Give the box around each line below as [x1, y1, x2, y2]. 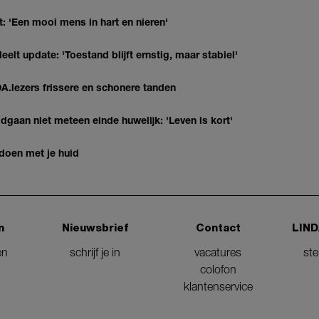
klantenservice [183, 279, 253, 293]
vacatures [194, 245, 242, 258]
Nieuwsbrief [62, 221, 129, 234]
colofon [199, 262, 236, 276]
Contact [195, 221, 241, 234]
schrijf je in [70, 245, 121, 258]
